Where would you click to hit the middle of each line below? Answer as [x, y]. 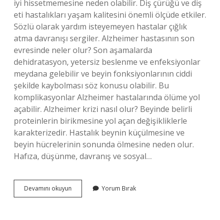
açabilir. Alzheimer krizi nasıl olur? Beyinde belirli [103, 109]
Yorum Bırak [119, 188]
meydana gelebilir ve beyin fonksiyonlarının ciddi [103, 74]
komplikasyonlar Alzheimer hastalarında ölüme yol [107, 97]
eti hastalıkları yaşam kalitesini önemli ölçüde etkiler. [110, 15]
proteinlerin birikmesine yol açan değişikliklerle [100, 121]
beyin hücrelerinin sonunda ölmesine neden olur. [104, 144]
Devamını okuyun [48, 188]
